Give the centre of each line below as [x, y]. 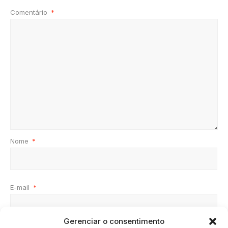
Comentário [30, 12]
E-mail [21, 188]
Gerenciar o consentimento [114, 221]
